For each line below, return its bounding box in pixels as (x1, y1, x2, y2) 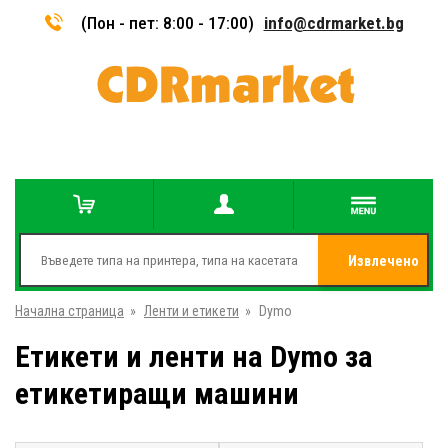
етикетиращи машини (15, 376, 299, 411)
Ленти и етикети (144, 303, 239, 319)
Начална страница (15, 303, 124, 319)
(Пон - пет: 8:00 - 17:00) (80, 12, 254, 33)
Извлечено (348, 253, 419, 269)
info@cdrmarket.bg (263, 12, 404, 33)
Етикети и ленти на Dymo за (15, 339, 373, 374)
